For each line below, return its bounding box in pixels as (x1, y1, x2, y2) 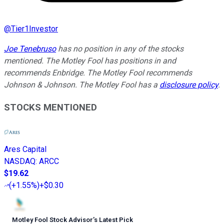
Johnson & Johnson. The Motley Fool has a (4, 80, 159, 90)
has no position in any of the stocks (56, 44, 183, 54)
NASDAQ (4, 156, 35, 166)
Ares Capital (4, 144, 46, 154)
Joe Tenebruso (4, 44, 56, 54)
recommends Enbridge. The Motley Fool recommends (4, 68, 192, 78)
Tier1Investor (11, 24, 58, 34)
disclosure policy (159, 80, 218, 90)
